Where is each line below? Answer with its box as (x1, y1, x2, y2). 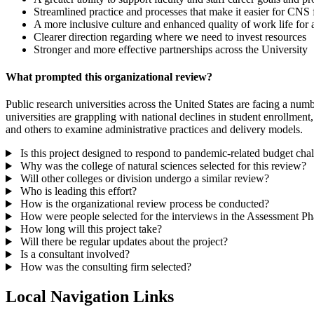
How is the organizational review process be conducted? (17, 198, 269, 210)
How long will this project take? (17, 223, 162, 235)
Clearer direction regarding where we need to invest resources (34, 30, 306, 43)
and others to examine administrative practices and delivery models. (6, 123, 303, 136)
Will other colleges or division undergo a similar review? (17, 172, 269, 185)
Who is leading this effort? (17, 185, 137, 198)
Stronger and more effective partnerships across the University (34, 43, 308, 55)
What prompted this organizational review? (6, 70, 212, 83)
